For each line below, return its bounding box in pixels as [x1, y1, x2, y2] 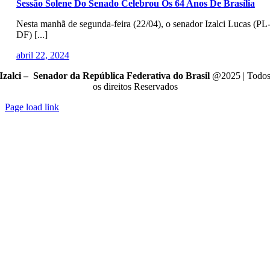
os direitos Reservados [92, 81, 178, 92]
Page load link [5, 102, 59, 112]
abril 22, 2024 [16, 50, 69, 60]
